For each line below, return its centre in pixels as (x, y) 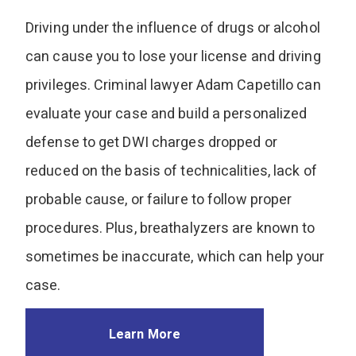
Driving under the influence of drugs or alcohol (173, 28)
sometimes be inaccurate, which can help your (175, 257)
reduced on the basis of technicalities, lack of (171, 171)
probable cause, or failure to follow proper (159, 199)
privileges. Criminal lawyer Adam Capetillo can (173, 85)
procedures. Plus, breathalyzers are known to (170, 228)
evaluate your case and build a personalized (166, 114)
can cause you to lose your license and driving (173, 56)
